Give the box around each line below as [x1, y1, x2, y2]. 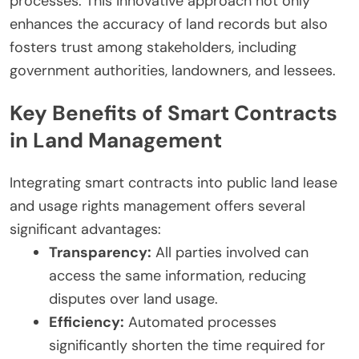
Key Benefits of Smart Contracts [10, 99, 337, 127]
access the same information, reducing [49, 265, 306, 285]
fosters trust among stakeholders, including [10, 37, 296, 57]
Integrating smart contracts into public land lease [10, 172, 337, 192]
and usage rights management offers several [10, 196, 305, 216]
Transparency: [49, 242, 151, 262]
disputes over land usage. [49, 288, 218, 309]
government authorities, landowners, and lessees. [10, 60, 336, 80]
